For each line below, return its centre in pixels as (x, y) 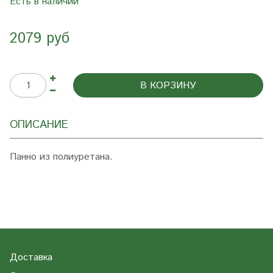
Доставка (31, 257)
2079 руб (40, 38)
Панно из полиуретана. (61, 157)
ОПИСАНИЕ (39, 125)
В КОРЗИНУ (168, 86)
